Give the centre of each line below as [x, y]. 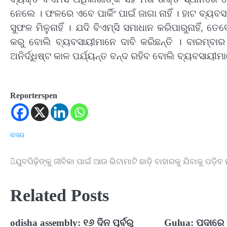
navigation [37, 183]
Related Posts [60, 196]
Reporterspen [34, 96]
